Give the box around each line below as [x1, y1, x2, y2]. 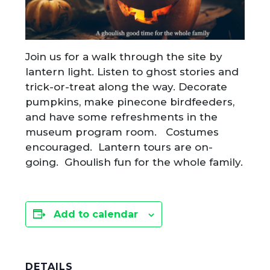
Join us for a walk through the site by [25, 51, 223, 63]
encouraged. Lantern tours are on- [25, 141, 213, 154]
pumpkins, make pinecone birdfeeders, [25, 96, 235, 108]
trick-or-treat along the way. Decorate [25, 81, 228, 93]
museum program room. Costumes [25, 126, 219, 139]
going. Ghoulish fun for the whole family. [25, 156, 243, 169]
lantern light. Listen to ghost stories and [25, 66, 239, 78]
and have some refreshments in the [25, 111, 218, 124]
